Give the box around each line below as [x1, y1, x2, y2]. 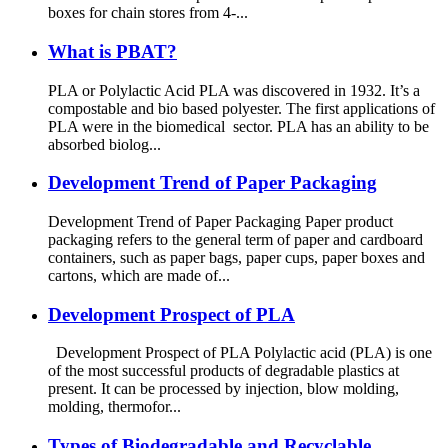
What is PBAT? [48, 40, 177, 62]
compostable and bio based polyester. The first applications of [48, 99, 435, 117]
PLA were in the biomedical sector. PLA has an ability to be [48, 117, 429, 135]
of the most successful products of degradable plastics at [48, 362, 399, 380]
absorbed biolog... [48, 135, 161, 153]
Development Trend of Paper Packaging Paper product [48, 212, 393, 230]
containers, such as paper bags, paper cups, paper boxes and [48, 248, 425, 266]
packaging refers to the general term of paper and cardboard [48, 230, 423, 248]
